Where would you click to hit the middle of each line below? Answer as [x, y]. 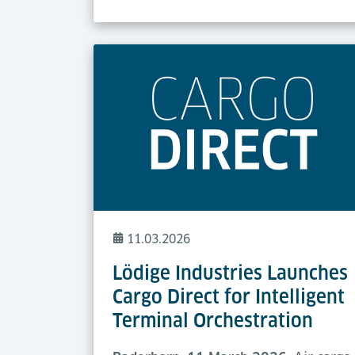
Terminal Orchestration [213, 321]
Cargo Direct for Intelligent [229, 297]
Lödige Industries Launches [230, 273]
